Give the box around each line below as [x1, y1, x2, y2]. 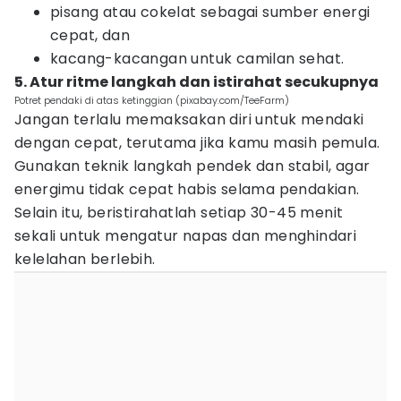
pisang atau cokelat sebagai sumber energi [50, 2, 371, 22]
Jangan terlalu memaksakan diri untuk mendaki [14, 109, 364, 130]
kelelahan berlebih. [14, 249, 156, 269]
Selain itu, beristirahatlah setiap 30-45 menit [14, 202, 344, 223]
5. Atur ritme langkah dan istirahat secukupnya [14, 72, 379, 92]
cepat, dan [50, 25, 131, 46]
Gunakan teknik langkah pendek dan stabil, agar [14, 156, 371, 176]
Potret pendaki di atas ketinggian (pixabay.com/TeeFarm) [14, 93, 289, 107]
